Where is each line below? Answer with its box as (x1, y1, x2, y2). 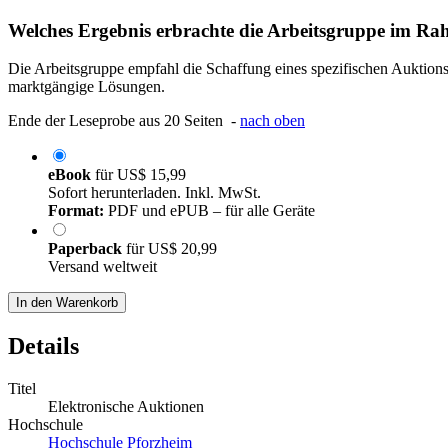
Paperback (48, 240, 126, 258)
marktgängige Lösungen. (8, 78, 165, 96)
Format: (48, 202, 104, 220)
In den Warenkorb (16, 295, 118, 311)
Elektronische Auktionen (48, 398, 204, 416)
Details (8, 333, 79, 360)
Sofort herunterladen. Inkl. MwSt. (48, 184, 261, 202)
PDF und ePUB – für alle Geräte (104, 202, 315, 220)
